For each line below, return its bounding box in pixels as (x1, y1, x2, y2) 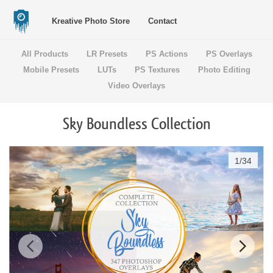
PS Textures (134, 65, 180, 74)
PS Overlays (205, 49, 252, 58)
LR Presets (86, 49, 127, 58)
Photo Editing (197, 65, 250, 74)
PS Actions (145, 49, 188, 58)
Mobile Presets (23, 65, 79, 74)
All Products (21, 49, 68, 58)
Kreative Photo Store (52, 16, 130, 26)
